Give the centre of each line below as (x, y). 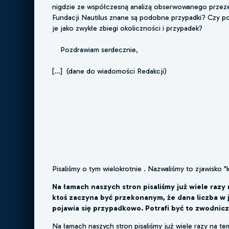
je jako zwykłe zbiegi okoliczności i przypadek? (128, 28)
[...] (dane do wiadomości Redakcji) (110, 71)
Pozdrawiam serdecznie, (95, 50)
